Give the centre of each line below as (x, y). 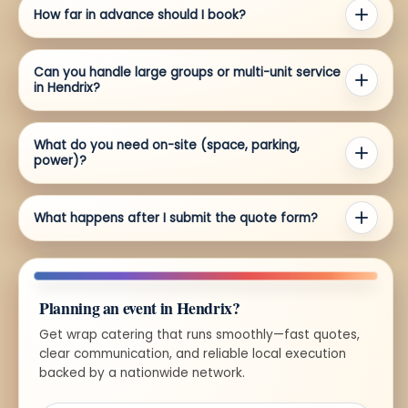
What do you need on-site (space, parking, (167, 145)
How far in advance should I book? (140, 15)
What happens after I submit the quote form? (176, 218)
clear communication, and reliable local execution (193, 353)
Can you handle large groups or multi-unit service (187, 72)
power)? (60, 160)
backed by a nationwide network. (142, 372)
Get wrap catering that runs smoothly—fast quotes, (199, 334)
